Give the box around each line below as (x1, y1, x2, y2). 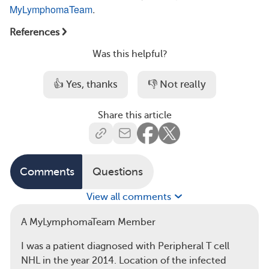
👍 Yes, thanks (53, 79, 118, 91)
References (10, 27, 59, 38)
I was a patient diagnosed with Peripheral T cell (21, 240, 229, 252)
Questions (92, 165, 144, 178)
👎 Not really (148, 79, 206, 91)
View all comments (86, 191, 174, 202)
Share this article (97, 109, 172, 121)
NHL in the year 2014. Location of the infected (21, 255, 226, 266)
